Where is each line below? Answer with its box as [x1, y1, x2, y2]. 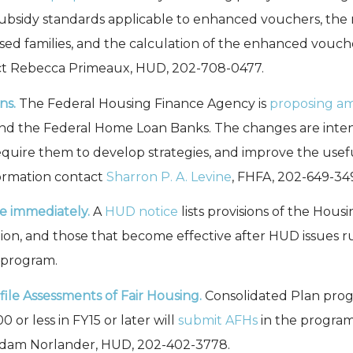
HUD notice [105, 204, 178, 220]
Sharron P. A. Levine [106, 169, 232, 184]
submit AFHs [178, 312, 258, 328]
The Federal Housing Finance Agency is [16, 95, 269, 111]
